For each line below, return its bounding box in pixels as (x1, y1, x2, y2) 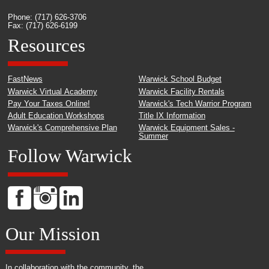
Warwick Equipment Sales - (138, 124, 235, 133)
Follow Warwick (7, 145, 132, 167)
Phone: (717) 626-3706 (7, 13, 86, 22)
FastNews (7, 75, 43, 84)
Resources (7, 34, 85, 56)
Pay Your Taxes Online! (7, 99, 90, 108)
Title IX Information (138, 112, 205, 121)
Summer (138, 132, 168, 141)
